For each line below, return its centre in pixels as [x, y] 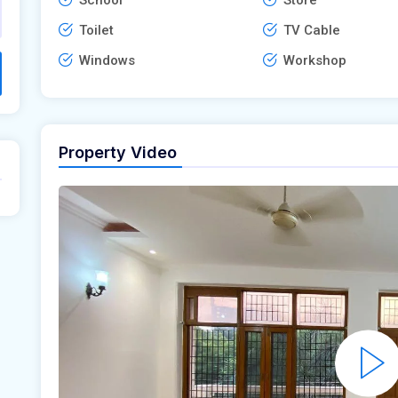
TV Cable [311, 30]
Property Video [118, 152]
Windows [107, 60]
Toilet [96, 30]
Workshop [314, 60]
